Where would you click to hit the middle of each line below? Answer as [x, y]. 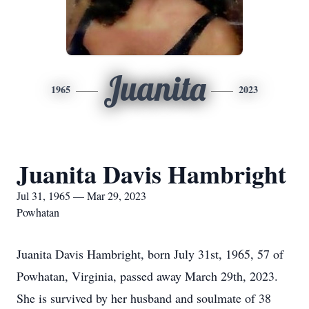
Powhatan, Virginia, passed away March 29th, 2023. [147, 276]
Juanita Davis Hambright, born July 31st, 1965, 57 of [150, 254]
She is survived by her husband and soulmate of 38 [144, 298]
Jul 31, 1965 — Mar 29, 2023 [81, 196]
